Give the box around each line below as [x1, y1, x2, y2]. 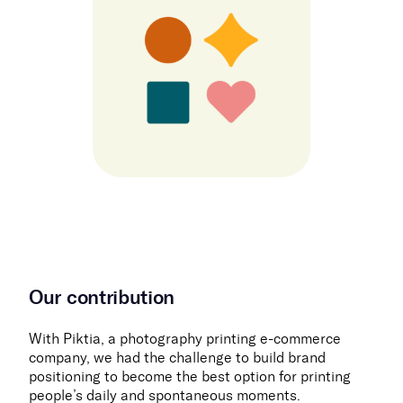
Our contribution [29, 285, 175, 309]
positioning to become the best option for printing [29, 368, 351, 386]
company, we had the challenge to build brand [29, 349, 326, 367]
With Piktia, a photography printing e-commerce [29, 330, 341, 348]
